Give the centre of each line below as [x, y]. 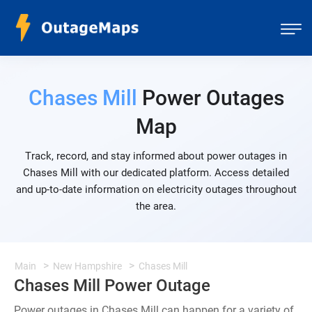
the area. [156, 206]
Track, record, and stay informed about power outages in [156, 156]
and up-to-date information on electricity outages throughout [156, 189]
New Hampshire [87, 266]
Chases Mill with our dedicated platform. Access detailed [156, 173]
